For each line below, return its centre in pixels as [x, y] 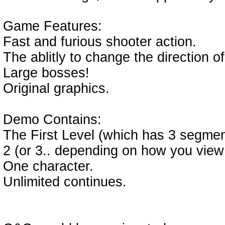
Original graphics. [56, 88]
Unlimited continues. [65, 182]
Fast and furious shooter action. [100, 42]
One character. [48, 166]
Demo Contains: [52, 120]
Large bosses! [46, 73]
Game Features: [52, 26]
